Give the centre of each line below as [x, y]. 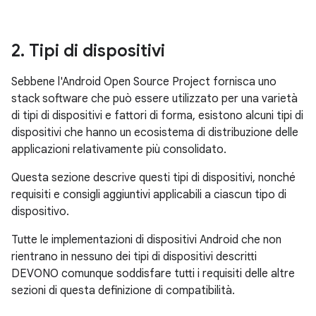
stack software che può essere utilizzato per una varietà [154, 99]
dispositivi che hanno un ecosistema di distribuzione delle [155, 133]
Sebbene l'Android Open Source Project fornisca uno [144, 82]
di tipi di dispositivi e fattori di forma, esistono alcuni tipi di [157, 116]
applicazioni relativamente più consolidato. [119, 150]
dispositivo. [40, 212]
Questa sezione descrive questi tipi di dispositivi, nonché [153, 178]
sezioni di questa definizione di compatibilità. [123, 291]
